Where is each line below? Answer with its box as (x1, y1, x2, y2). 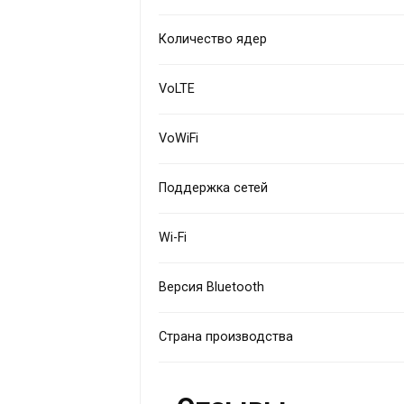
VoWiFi (159, 130, 199, 146)
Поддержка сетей (159, 179, 269, 196)
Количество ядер (159, 31, 268, 47)
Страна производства (159, 328, 294, 344)
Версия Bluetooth (159, 279, 265, 295)
